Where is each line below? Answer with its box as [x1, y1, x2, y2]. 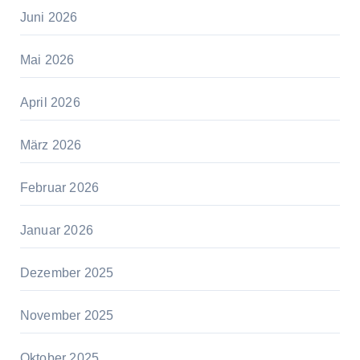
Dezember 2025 [19, 266, 114, 280]
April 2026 [19, 96, 80, 110]
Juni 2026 [19, 10, 78, 25]
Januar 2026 [19, 223, 93, 238]
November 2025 [19, 309, 114, 323]
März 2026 [19, 138, 82, 153]
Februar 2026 [19, 181, 100, 195]
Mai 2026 [19, 53, 75, 67]
